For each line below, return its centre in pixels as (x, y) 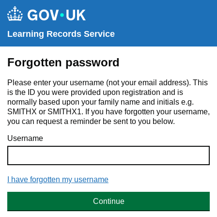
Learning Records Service (61, 34)
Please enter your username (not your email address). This (108, 83)
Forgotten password (63, 62)
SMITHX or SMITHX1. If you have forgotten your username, (108, 112)
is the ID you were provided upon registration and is (95, 92)
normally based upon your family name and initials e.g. (101, 102)
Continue (108, 201)
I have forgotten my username (58, 179)
